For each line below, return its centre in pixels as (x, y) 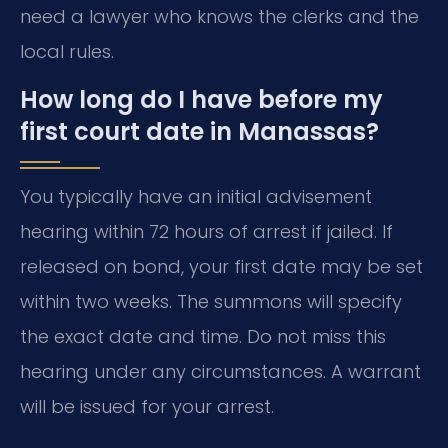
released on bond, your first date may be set (221, 266)
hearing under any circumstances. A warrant (220, 371)
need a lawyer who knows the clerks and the (219, 17)
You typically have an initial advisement (196, 196)
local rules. (67, 52)
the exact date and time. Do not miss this (203, 336)
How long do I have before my (201, 99)
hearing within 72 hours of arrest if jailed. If (206, 231)
